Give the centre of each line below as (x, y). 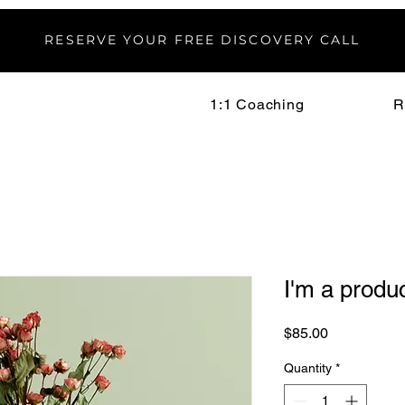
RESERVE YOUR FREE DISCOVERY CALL (202, 40)
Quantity (308, 368)
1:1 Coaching (257, 104)
